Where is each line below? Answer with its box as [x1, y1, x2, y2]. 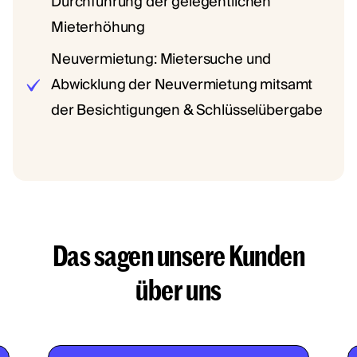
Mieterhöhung [51, 15, 146, 41]
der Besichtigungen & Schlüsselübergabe [51, 98, 323, 124]
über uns [135, 273, 222, 307]
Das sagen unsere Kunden [52, 238, 305, 273]
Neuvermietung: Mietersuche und [51, 47, 272, 73]
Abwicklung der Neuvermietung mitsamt [51, 73, 313, 98]
